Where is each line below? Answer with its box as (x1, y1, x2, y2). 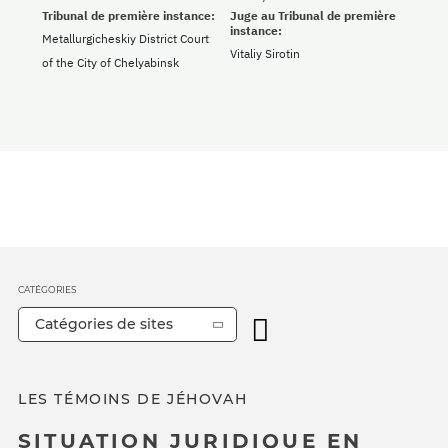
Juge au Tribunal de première (230, 8, 396, 24)
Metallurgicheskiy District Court (42, 31, 209, 47)
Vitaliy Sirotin (230, 46, 300, 62)
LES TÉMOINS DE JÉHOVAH (18, 390, 248, 409)
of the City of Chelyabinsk (42, 55, 179, 71)
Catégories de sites (35, 315, 173, 334)
